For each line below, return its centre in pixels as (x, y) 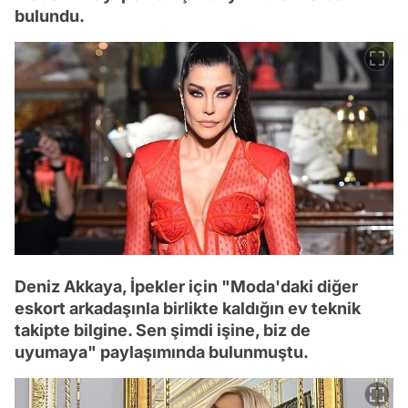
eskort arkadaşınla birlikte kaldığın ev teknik (188, 308)
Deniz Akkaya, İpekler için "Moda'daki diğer (186, 286)
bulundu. (50, 15)
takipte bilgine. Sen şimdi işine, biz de (163, 330)
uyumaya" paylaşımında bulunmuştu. (162, 352)
